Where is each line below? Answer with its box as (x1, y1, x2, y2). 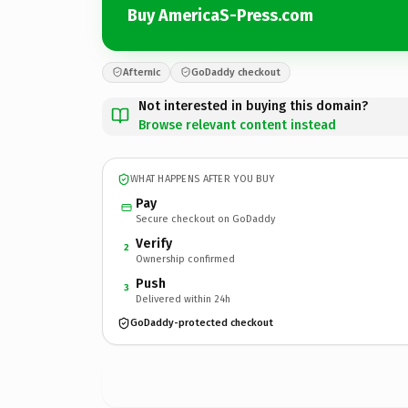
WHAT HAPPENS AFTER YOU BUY (130, 173, 275, 185)
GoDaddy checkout (191, 66, 280, 78)
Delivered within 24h (136, 292, 230, 305)
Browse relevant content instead (138, 117, 336, 133)
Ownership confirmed (136, 252, 235, 265)
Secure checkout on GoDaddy (136, 212, 275, 225)
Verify (136, 235, 172, 251)
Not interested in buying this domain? (138, 97, 368, 114)
